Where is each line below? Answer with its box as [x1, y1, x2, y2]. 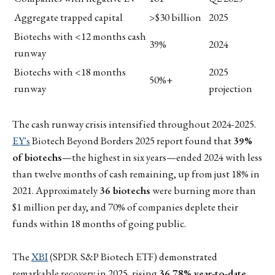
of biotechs [12, 150, 62, 164]
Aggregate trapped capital [14, 10, 123, 25]
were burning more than [150, 183, 256, 197]
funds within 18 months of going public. [12, 216, 186, 230]
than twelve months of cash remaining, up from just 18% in [12, 166, 260, 180]
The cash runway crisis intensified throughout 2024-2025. [12, 117, 256, 131]
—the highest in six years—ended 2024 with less [62, 150, 262, 164]
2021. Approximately [12, 183, 99, 197]
